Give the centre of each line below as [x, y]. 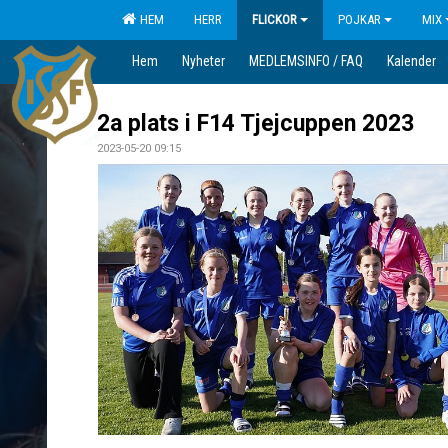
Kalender [411, 61]
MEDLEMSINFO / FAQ [306, 61]
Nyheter [203, 61]
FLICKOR [274, 19]
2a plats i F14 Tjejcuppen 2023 [255, 123]
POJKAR [359, 19]
